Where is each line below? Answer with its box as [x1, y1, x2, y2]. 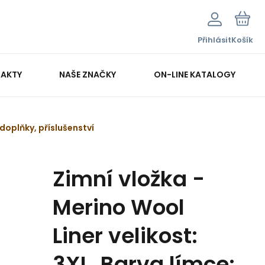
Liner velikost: [53, 221, 198, 251]
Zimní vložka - [53, 164, 205, 194]
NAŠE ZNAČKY [59, 68, 117, 80]
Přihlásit [198, 34, 231, 46]
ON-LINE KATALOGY [153, 68, 235, 80]
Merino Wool [53, 192, 185, 222]
